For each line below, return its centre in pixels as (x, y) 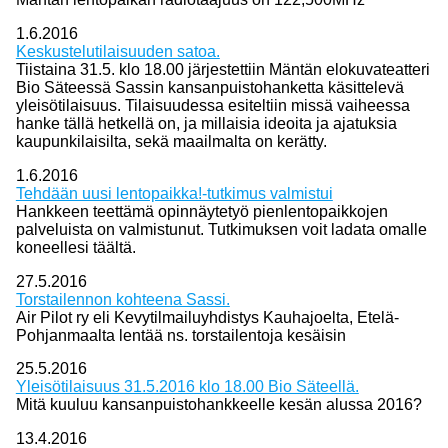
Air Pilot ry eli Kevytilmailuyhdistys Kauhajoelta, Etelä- (207, 317)
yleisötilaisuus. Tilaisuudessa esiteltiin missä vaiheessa (212, 105)
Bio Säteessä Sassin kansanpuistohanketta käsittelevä (209, 87)
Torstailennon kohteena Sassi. (122, 299)
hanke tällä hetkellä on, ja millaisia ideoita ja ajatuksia (206, 123)
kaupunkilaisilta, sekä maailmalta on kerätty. (171, 141)
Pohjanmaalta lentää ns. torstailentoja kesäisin (182, 335)
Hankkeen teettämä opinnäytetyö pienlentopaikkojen (201, 211)
